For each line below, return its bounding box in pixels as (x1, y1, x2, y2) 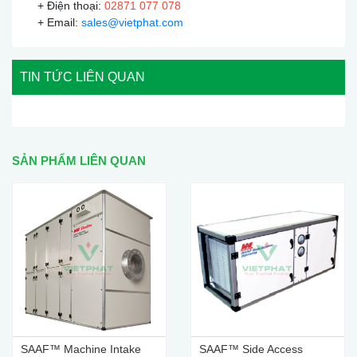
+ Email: (28, 16, 78, 29)
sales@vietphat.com (81, 16, 183, 29)
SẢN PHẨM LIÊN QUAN (12, 154, 146, 168)
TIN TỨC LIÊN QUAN (20, 70, 145, 84)
